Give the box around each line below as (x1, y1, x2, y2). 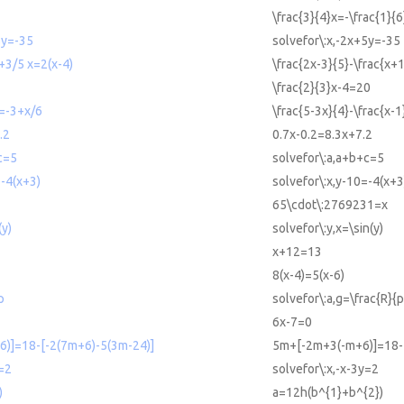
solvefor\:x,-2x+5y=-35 (272, 33, 400, 49)
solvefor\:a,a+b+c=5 (272, 151, 384, 166)
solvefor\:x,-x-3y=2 (272, 362, 379, 377)
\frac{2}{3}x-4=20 (272, 80, 371, 96)
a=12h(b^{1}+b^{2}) (272, 385, 383, 400)
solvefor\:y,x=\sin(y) (272, 221, 383, 236)
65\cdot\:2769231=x (272, 197, 388, 213)
